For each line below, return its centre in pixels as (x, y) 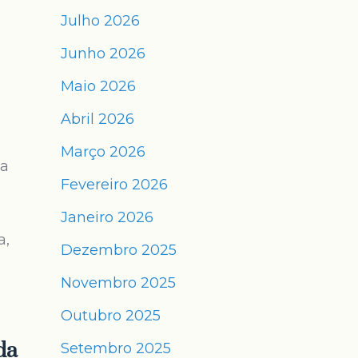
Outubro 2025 (111, 316)
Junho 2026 (103, 54)
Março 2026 (103, 152)
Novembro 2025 (118, 283)
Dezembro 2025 (119, 250)
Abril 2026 (97, 119)
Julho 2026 (100, 21)
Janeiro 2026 (107, 217)
